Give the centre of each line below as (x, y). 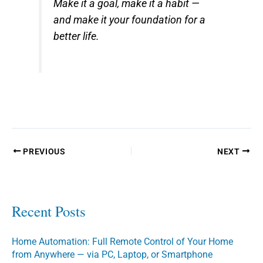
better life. (77, 36)
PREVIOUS (43, 151)
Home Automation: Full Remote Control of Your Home (122, 242)
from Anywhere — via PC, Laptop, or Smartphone (112, 255)
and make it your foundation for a (130, 20)
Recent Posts (49, 211)
